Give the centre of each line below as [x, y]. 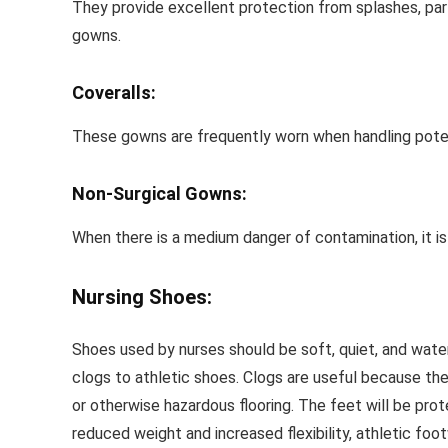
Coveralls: [114, 92]
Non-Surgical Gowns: [159, 193]
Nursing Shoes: [142, 297]
